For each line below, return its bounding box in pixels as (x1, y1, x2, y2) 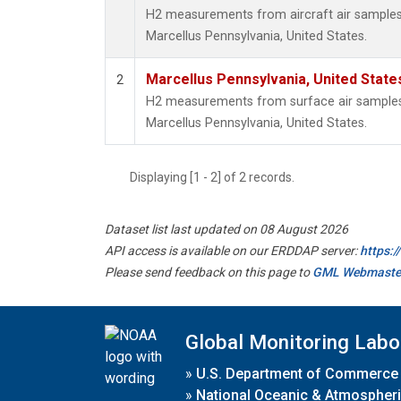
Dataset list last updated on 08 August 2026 (105, 222, 348, 237)
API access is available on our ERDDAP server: (105, 243, 360, 259)
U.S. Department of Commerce (196, 364, 398, 382)
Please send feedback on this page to (105, 265, 312, 280)
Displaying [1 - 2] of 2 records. (130, 170, 305, 185)
